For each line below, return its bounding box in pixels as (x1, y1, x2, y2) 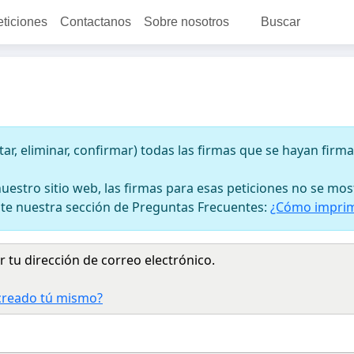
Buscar (260, 15, 300, 28)
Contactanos (59, 15, 131, 28)
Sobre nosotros (143, 15, 229, 28)
